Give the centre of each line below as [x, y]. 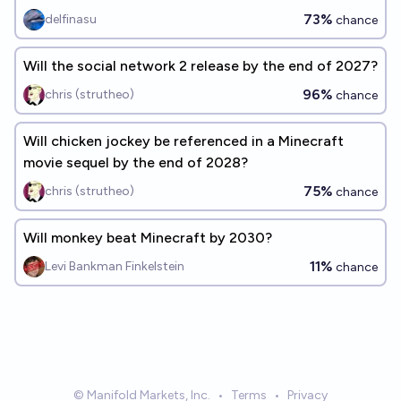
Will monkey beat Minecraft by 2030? [148, 238]
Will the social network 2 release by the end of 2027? [200, 66]
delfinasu [71, 19]
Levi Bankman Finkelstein [115, 266]
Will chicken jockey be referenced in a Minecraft [183, 141]
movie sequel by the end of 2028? [136, 162]
